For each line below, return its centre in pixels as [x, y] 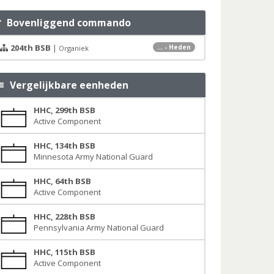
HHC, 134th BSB [64, 146]
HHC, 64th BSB [62, 181]
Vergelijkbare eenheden [67, 85]
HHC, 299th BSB [64, 110]
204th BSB [30, 48]
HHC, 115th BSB [64, 252]
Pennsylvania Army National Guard [98, 228]
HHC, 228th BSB [64, 217]
